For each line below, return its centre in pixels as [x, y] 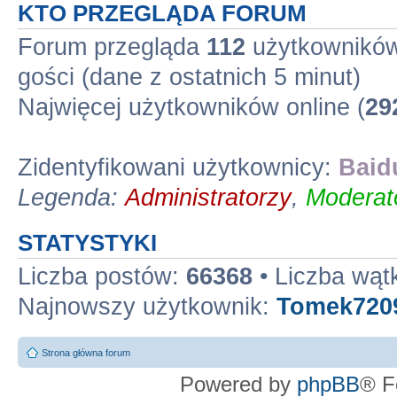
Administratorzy [208, 198]
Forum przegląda [112, 47]
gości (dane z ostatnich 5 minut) [189, 77]
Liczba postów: [102, 276]
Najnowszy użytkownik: [147, 307]
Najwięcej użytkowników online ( [191, 107]
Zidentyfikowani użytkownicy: [178, 167]
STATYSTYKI [87, 243]
